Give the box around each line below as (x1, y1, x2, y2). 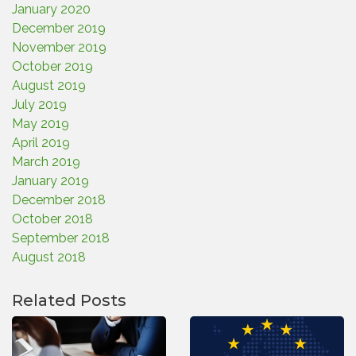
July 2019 (12, 97, 67, 112)
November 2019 (12, 40, 106, 55)
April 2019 (12, 135, 70, 150)
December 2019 (12, 21, 106, 36)
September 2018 (12, 230, 110, 246)
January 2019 (12, 173, 89, 188)
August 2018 (12, 250, 86, 265)
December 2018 (12, 192, 106, 207)
